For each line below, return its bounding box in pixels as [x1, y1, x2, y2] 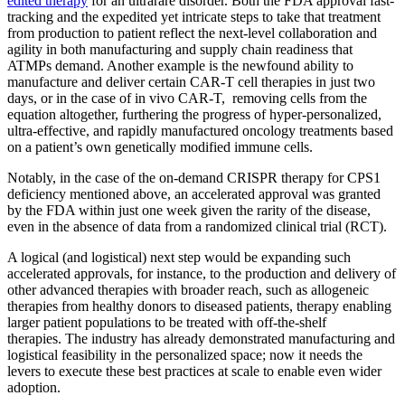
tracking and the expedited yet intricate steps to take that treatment [7, 9, 381, 25]
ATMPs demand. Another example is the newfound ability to [7, 58, 353, 74]
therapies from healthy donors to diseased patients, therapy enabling [7, 298, 391, 315]
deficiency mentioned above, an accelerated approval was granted [7, 186, 381, 202]
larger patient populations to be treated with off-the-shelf [7, 315, 326, 331]
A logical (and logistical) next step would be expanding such [7, 250, 351, 266]
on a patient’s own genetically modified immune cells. [7, 139, 313, 155]
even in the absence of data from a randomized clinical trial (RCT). [7, 219, 387, 235]
